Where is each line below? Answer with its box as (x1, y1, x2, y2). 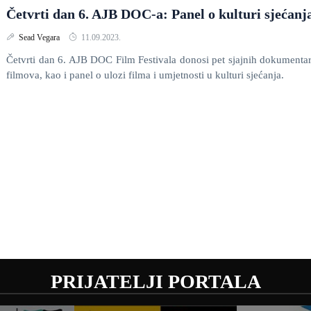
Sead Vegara (19, 33, 62, 42)
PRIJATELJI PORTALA (50, 271, 261, 292)
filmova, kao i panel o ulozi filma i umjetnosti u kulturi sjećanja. (6, 69, 284, 81)
